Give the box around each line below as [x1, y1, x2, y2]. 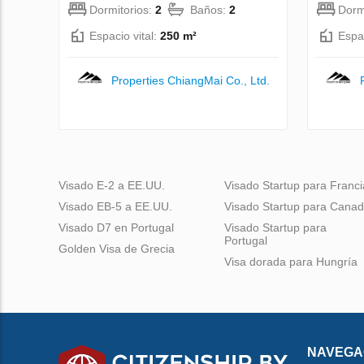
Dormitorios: [89, 2, 155, 16]
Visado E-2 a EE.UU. [58, 178, 165, 192]
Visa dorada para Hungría [224, 254, 357, 268]
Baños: [190, 2, 229, 16]
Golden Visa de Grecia [58, 241, 175, 255]
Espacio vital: [89, 28, 160, 42]
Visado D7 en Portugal [58, 220, 174, 234]
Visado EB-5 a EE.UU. [58, 199, 172, 213]
